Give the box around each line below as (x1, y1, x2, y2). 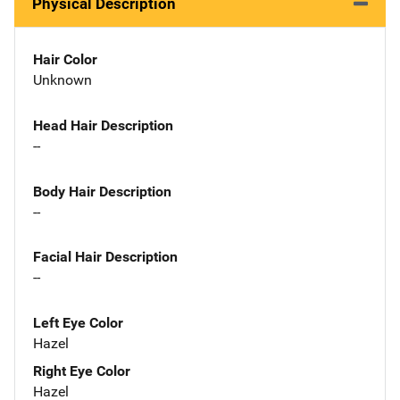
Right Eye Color (33, 362, 130, 380)
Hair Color (33, 51, 97, 68)
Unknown (33, 71, 92, 88)
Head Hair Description (33, 116, 173, 134)
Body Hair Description (33, 182, 171, 200)
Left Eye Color (33, 314, 123, 332)
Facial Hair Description (33, 248, 178, 266)
